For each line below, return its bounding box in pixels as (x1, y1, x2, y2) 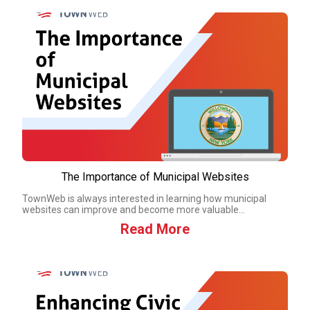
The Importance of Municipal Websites (61, 170, 249, 183)
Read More (120, 221, 190, 237)
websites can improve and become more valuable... (22, 204, 245, 215)
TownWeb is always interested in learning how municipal (22, 193, 266, 204)
